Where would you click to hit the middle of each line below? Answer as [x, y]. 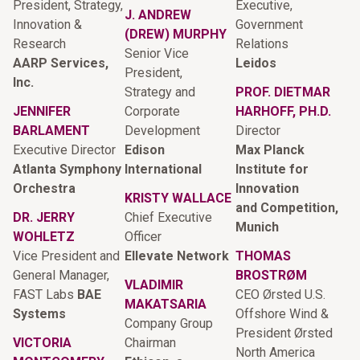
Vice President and [66, 256]
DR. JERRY [44, 217]
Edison [144, 149]
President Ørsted [284, 333]
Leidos [256, 63]
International [163, 169]
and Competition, [287, 207]
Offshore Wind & [282, 313]
